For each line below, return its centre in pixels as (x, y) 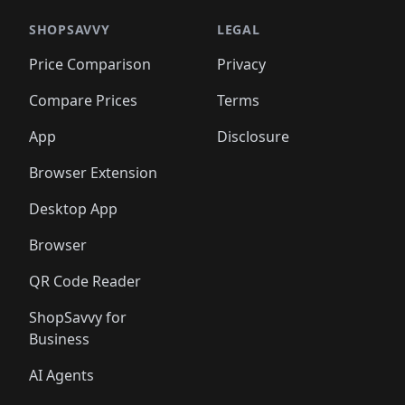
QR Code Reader (85, 281)
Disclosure (253, 137)
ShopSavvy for (78, 317)
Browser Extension (93, 173)
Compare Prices (83, 100)
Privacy (241, 64)
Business (59, 339)
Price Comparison (90, 64)
